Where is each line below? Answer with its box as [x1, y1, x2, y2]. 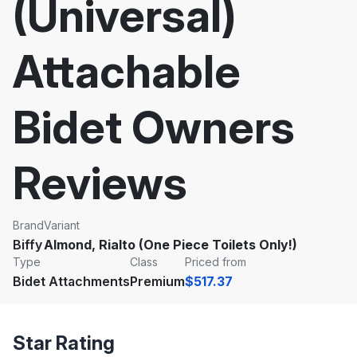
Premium [130, 273, 185, 289]
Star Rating [13, 331, 115, 355]
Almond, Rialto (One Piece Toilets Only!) [44, 237, 297, 253]
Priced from [185, 255, 246, 269]
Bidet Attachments [13, 273, 130, 289]
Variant [44, 218, 80, 232]
